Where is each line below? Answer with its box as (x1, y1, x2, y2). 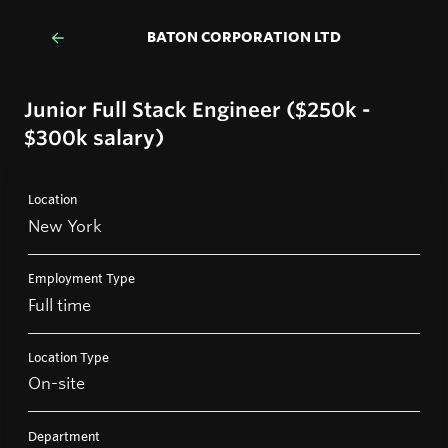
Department (28, 427, 100, 444)
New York (28, 214, 102, 236)
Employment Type (28, 270, 135, 287)
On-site (28, 372, 85, 394)
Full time (28, 293, 91, 315)
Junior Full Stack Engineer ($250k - (24, 97, 370, 122)
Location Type (28, 348, 109, 365)
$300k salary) (24, 125, 164, 150)
